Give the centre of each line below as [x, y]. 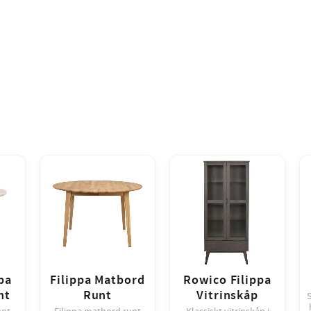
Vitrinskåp [227, 295]
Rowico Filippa [227, 280]
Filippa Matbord [98, 280]
